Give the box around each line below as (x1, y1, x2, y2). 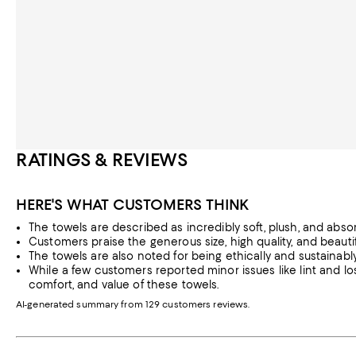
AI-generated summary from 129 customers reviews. (16, 299, 250, 310)
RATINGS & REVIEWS (16, 149, 188, 171)
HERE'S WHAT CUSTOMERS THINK (16, 195, 250, 214)
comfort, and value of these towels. (29, 278, 219, 291)
